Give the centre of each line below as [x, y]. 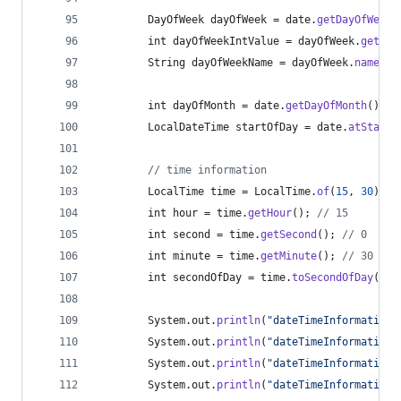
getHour [270, 213]
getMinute [289, 256]
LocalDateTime [188, 127]
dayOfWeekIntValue [226, 41]
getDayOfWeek [354, 20]
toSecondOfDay [333, 277]
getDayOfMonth [326, 106]
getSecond [289, 235]
